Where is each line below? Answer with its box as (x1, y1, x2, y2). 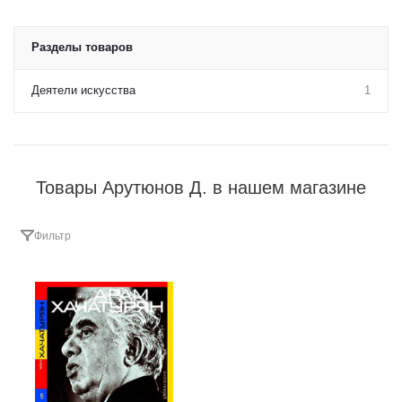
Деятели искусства (31, 83, 135, 97)
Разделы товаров (31, 39, 133, 54)
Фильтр (34, 229, 71, 242)
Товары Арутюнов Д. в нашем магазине (36, 177, 366, 197)
